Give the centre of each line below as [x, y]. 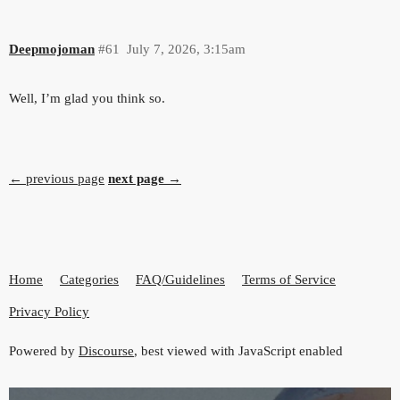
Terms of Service [289, 280]
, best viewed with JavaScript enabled [238, 350]
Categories [89, 280]
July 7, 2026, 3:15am [186, 50]
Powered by [44, 350]
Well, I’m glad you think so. [87, 99]
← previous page [57, 178]
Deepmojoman [52, 50]
